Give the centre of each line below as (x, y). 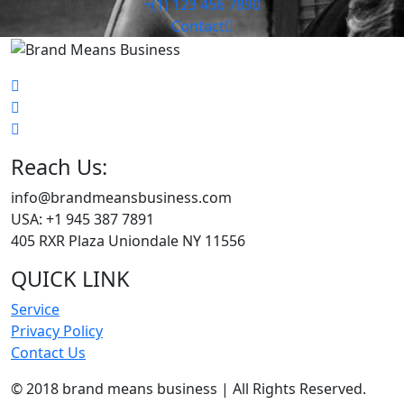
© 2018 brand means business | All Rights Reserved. (188, 388)
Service (35, 309)
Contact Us (48, 352)
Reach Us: (59, 166)
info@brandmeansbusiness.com (121, 197)
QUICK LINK (70, 278)
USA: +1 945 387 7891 (83, 219)
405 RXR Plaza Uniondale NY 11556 (128, 240)
